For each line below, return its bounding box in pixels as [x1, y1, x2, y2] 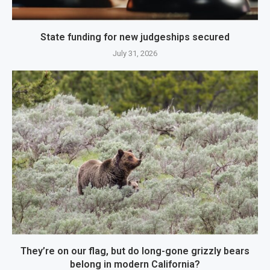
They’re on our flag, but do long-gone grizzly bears [20, 245, 250, 257]
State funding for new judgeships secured [40, 31, 230, 43]
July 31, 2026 [113, 49, 157, 58]
